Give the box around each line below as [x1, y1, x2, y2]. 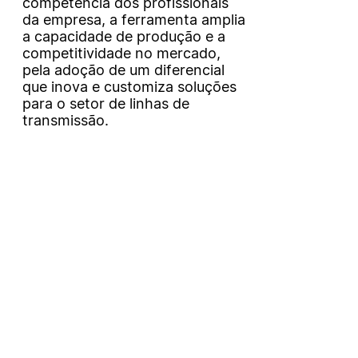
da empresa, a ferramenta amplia [22, 11, 245, 29]
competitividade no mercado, [22, 45, 221, 62]
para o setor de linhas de [22, 95, 189, 113]
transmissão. [22, 112, 109, 129]
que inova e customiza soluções [22, 78, 237, 96]
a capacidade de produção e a [22, 28, 225, 46]
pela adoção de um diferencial [22, 62, 225, 79]
